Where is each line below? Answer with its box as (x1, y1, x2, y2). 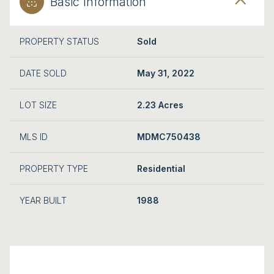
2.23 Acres (137, 99, 183, 110)
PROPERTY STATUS (20, 35, 99, 46)
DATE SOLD (20, 67, 67, 78)
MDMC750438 (137, 131, 201, 142)
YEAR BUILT (20, 194, 67, 206)
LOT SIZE (20, 99, 57, 110)
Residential (137, 163, 185, 174)
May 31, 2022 (137, 67, 194, 78)
